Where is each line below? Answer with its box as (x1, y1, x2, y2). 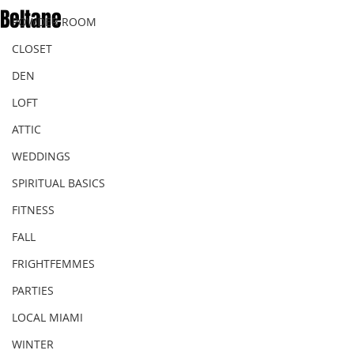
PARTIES (12, 283, 54, 298)
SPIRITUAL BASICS (12, 175, 105, 190)
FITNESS (12, 202, 55, 217)
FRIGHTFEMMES (12, 256, 95, 271)
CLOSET (12, 41, 52, 56)
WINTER (12, 337, 54, 352)
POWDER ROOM (12, 14, 96, 29)
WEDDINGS (12, 149, 70, 164)
